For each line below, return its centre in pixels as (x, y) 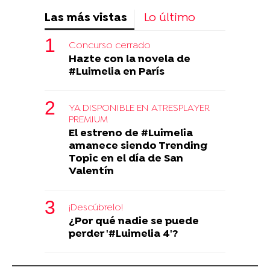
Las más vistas (86, 19)
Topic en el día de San (126, 159)
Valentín (91, 172)
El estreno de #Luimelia (131, 134)
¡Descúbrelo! (96, 208)
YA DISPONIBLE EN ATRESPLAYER (139, 109)
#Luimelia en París (117, 72)
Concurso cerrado (110, 46)
